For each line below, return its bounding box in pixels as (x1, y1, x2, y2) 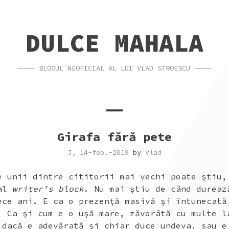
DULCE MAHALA (26, 28, 203, 58)
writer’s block (12, 184, 84, 194)
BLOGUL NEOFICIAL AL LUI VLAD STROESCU (39, 63, 190, 73)
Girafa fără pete (57, 129, 172, 145)
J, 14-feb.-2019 (67, 148, 129, 157)
